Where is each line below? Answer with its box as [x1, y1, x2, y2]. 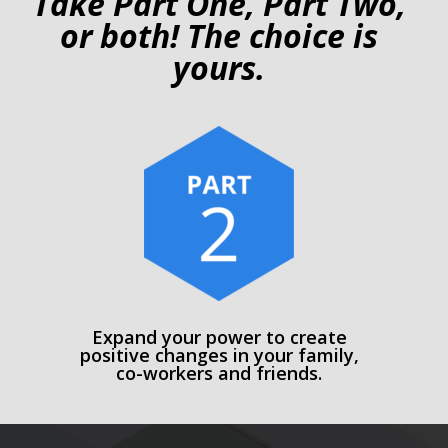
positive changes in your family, [79, 343, 359, 368]
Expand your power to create [91, 325, 347, 350]
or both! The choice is [60, 14, 378, 58]
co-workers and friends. [116, 361, 322, 386]
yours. [173, 46, 265, 90]
